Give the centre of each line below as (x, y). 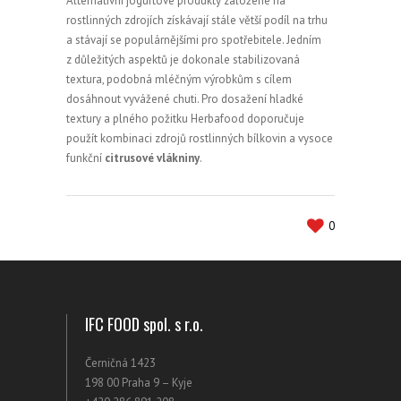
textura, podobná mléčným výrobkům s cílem (179, 79)
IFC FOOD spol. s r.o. (144, 324)
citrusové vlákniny (152, 158)
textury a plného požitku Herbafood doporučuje (185, 119)
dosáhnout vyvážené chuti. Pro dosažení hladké (185, 99)
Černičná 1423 (120, 363)
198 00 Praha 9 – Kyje (139, 383)
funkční (85, 158)
